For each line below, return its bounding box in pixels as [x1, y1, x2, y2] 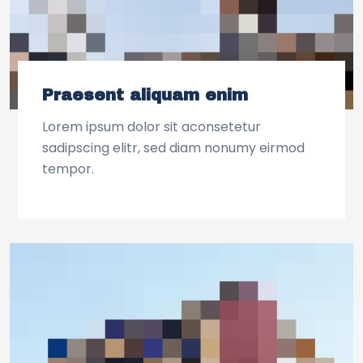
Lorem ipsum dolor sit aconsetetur [42, 117, 261, 137]
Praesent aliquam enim [42, 86, 248, 105]
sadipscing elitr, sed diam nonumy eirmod [42, 139, 305, 158]
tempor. [42, 160, 94, 179]
